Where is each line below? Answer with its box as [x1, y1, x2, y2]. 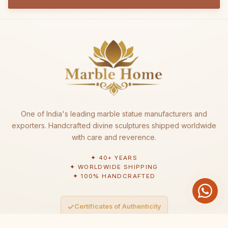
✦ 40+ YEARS [90, 154, 138, 161]
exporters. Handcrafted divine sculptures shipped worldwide [12, 121, 216, 130]
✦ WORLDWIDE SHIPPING [70, 163, 158, 170]
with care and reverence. [72, 132, 156, 141]
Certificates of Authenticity [74, 203, 161, 211]
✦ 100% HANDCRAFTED [72, 172, 156, 180]
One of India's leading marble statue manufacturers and [21, 109, 207, 118]
